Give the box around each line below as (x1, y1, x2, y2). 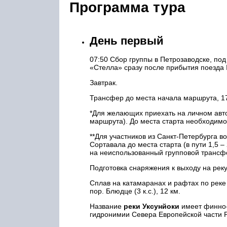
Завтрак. (90, 79, 118, 87)
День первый (90, 34, 164, 47)
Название (90, 202, 124, 210)
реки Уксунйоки (124, 202, 179, 210)
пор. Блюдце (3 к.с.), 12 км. (90, 187, 180, 195)
